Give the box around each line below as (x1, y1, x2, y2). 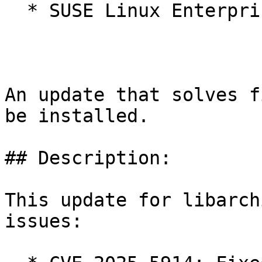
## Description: (5, 147, 171, 169)
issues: (5, 211, 82, 232)
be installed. (5, 105, 149, 127)
